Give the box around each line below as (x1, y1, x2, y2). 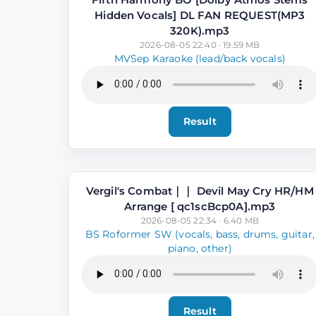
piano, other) (167, 242, 232, 254)
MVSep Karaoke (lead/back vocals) (114, 52, 286, 64)
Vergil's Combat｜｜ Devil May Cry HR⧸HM (85, 183, 314, 197)
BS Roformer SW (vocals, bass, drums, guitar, (85, 228, 315, 240)
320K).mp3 (170, 23, 230, 37)
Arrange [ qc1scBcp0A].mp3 (124, 199, 276, 213)
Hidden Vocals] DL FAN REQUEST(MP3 (95, 8, 305, 22)
